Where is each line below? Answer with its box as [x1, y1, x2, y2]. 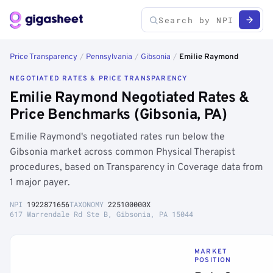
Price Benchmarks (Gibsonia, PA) [10, 106, 227, 124]
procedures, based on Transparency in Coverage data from [10, 161, 263, 174]
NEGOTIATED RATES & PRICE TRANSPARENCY [10, 74, 188, 83]
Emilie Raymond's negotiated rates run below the [10, 131, 225, 143]
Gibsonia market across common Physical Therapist [10, 146, 235, 158]
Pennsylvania [86, 52, 132, 62]
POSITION [194, 256, 232, 264]
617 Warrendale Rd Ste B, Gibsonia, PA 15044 [10, 209, 193, 219]
